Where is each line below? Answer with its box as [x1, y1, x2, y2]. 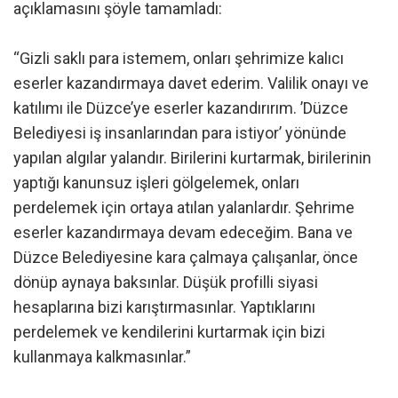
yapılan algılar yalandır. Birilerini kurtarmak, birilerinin [13, 148, 371, 168]
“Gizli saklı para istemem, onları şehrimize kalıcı [13, 49, 344, 68]
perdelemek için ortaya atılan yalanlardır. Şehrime [13, 198, 354, 218]
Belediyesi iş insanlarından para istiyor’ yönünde [13, 123, 346, 143]
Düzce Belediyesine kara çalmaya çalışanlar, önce [13, 248, 358, 267]
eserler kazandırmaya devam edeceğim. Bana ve [13, 223, 353, 243]
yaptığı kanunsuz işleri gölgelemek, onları [13, 173, 299, 193]
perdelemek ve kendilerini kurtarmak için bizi [13, 322, 325, 342]
